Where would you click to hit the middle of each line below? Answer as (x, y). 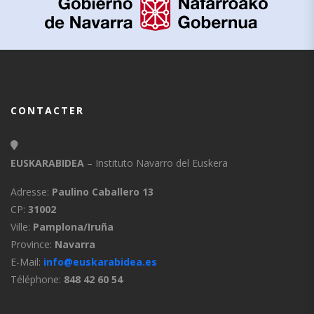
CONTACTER (47, 110)
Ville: (22, 226)
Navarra (75, 244)
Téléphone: (37, 279)
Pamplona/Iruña (73, 226)
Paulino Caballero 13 (103, 191)
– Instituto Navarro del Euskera (157, 163)
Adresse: (31, 191)
